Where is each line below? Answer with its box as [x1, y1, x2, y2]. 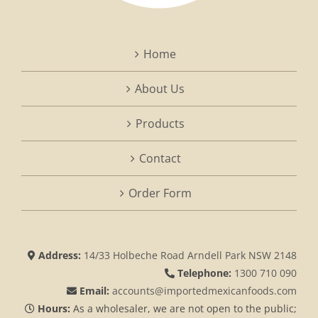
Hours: [35, 301, 73, 315]
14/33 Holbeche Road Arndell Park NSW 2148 [84, 248, 297, 262]
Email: [77, 283, 109, 297]
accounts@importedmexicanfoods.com [112, 283, 297, 297]
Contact [138, 150, 181, 166]
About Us [135, 80, 185, 97]
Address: [35, 248, 81, 262]
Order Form [128, 185, 192, 201]
